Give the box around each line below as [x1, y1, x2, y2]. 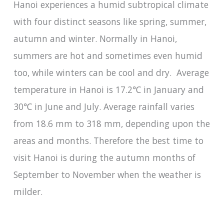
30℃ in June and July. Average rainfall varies [13, 100, 194, 112]
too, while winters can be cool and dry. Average [13, 66, 209, 78]
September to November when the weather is [13, 168, 201, 180]
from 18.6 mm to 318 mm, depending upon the [13, 117, 210, 129]
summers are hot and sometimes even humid [13, 49, 202, 61]
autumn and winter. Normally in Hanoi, [13, 32, 177, 44]
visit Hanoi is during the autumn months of [13, 151, 195, 163]
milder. [13, 185, 42, 197]
